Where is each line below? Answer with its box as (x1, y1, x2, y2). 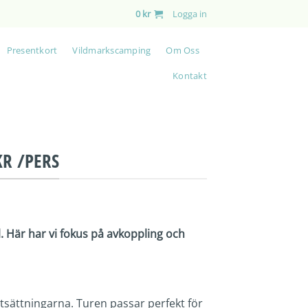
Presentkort (6, 43, 58, 56)
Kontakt (173, 69, 207, 82)
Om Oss (166, 43, 199, 56)
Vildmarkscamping (72, 43, 151, 56)
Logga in (173, 8, 207, 20)
